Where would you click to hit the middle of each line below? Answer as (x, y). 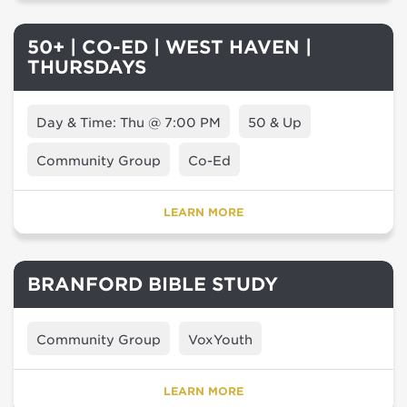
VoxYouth (220, 340)
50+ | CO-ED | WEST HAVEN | (169, 47)
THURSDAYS (87, 67)
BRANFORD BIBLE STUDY (153, 284)
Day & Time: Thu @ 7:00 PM (129, 123)
